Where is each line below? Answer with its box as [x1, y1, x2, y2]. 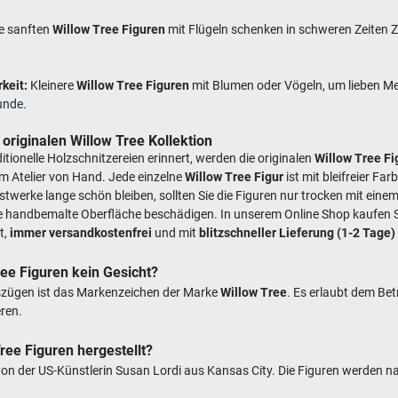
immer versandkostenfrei [10, 225, 153, 240]
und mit [152, 225, 200, 240]
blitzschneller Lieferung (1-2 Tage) [199, 225, 396, 240]
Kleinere [30, 77, 77, 92]
